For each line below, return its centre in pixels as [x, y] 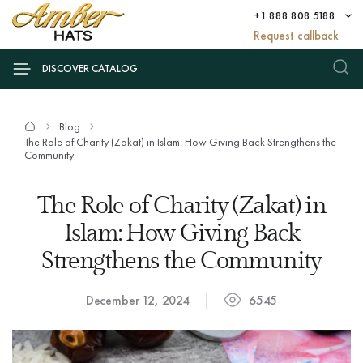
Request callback [296, 36]
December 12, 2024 [137, 300]
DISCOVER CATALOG [90, 68]
